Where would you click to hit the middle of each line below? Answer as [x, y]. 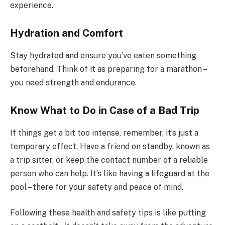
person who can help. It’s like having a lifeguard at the [110, 173]
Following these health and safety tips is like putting [108, 213]
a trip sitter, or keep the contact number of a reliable [109, 160]
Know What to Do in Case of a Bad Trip [105, 111]
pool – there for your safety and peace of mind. [97, 187]
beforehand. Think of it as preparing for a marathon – [108, 69]
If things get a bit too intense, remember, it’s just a [104, 133]
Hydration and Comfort [67, 33]
